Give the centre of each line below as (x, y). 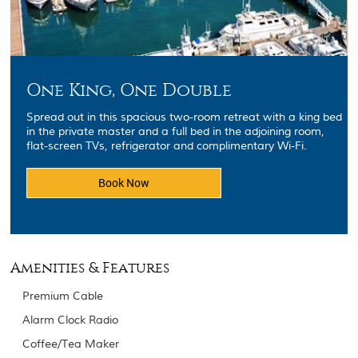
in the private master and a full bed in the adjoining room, (176, 132)
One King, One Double (129, 90)
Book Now (124, 183)
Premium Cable (65, 296)
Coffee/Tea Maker (71, 344)
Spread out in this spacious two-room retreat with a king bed (185, 117)
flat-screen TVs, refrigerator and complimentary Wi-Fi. (167, 146)
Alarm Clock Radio (71, 320)
